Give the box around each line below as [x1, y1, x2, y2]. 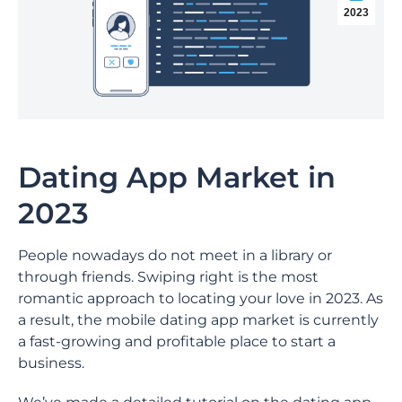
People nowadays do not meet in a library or [18, 247, 332, 264]
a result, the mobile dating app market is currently [18, 311, 379, 328]
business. [18, 354, 88, 371]
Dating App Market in [18, 160, 336, 195]
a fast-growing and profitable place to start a [18, 333, 336, 350]
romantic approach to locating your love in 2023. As [18, 290, 383, 307]
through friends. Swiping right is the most [18, 268, 319, 285]
